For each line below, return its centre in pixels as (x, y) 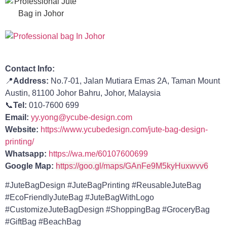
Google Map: (29, 166)
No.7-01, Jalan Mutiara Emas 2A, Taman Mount (134, 81)
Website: (22, 129)
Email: (17, 117)
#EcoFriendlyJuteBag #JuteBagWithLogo (80, 198)
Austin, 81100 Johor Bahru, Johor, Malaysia (83, 93)
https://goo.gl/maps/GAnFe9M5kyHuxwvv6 (132, 166)
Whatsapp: (26, 154)
